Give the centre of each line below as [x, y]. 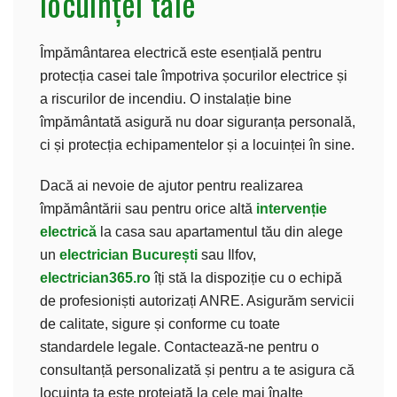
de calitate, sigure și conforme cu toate [160, 323]
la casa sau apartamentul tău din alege [220, 231]
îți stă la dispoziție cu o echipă [246, 277]
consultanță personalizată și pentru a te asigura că [197, 370]
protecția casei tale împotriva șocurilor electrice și [194, 75]
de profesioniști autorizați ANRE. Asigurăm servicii [197, 300]
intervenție [292, 208]
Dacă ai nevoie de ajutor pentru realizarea [171, 185]
